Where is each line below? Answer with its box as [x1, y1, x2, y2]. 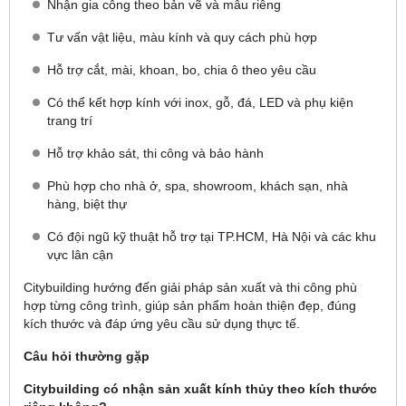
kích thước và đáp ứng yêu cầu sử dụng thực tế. [24, 316, 300, 331]
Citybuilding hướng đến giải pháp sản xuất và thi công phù [24, 280, 357, 295]
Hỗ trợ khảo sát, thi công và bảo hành [47, 146, 264, 160]
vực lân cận [47, 247, 113, 262]
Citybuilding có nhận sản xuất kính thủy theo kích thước [24, 382, 377, 396]
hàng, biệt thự [47, 197, 127, 211]
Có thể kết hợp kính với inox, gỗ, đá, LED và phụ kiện [47, 95, 353, 110]
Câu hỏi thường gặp [24, 349, 150, 363]
